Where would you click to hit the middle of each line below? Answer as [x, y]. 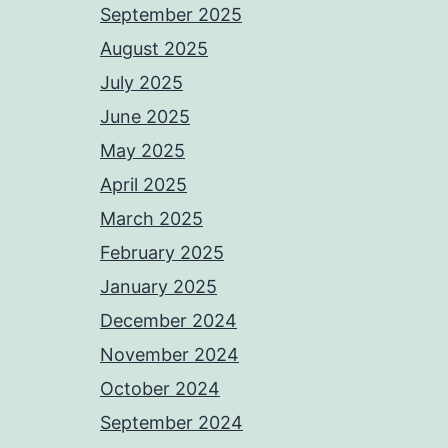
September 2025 [171, 15]
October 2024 [160, 389]
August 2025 [154, 49]
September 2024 [171, 423]
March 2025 [151, 219]
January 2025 [158, 287]
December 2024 [168, 321]
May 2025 [142, 151]
